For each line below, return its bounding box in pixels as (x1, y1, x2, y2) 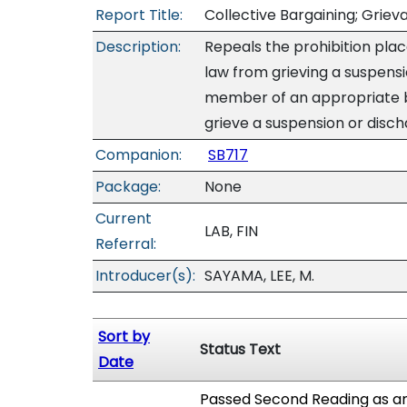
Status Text (200, 339, 281, 360)
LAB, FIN (204, 221, 258, 242)
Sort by (98, 326, 150, 347)
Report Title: (95, 5, 183, 25)
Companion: (95, 144, 182, 165)
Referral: (95, 233, 156, 254)
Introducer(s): (95, 265, 195, 286)
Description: (95, 36, 181, 57)
